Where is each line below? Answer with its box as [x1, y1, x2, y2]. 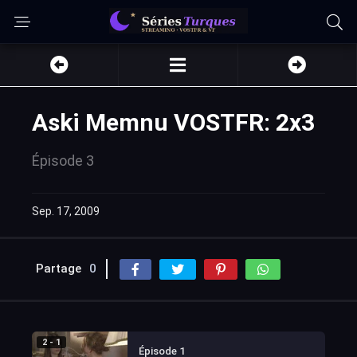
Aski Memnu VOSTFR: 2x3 [32, 108, 315, 136]
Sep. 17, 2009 [32, 205, 100, 218]
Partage [36, 261, 81, 276]
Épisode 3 [32, 152, 94, 169]
